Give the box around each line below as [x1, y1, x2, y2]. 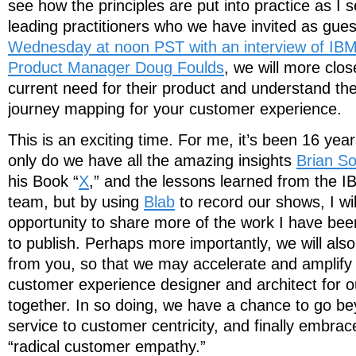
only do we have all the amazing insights [8, 151, 296, 169]
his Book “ [8, 172, 79, 190]
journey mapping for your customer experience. [8, 100, 342, 118]
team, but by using [8, 192, 144, 211]
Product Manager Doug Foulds [8, 59, 224, 77]
